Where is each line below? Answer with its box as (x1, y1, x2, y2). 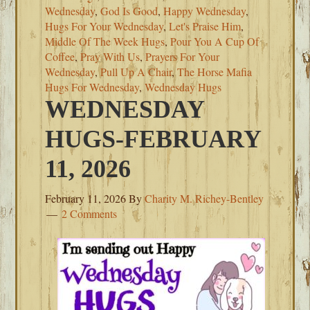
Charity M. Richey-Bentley (145, 191, 264, 206)
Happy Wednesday (163, 3, 246, 18)
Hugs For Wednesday (45, 80, 140, 94)
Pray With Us (80, 49, 140, 64)
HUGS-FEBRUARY (45, 125, 262, 153)
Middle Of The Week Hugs (45, 34, 165, 48)
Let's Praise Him (169, 19, 241, 33)
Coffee (45, 49, 75, 64)
